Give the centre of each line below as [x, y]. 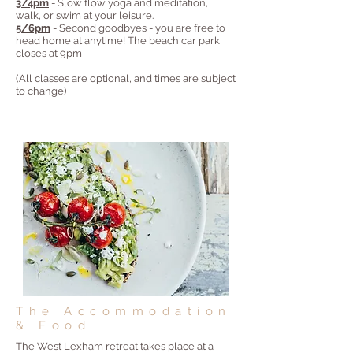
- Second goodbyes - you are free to [138, 28]
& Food [53, 325]
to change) [41, 91]
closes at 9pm [50, 53]
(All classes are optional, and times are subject [126, 78]
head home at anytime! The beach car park [118, 41]
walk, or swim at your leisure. [86, 15]
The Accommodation [124, 311]
